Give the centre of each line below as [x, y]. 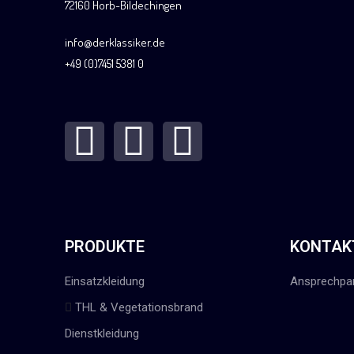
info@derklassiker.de [115, 42]
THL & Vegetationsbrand [139, 307]
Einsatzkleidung [105, 281]
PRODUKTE [105, 246]
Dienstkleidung [102, 333]
